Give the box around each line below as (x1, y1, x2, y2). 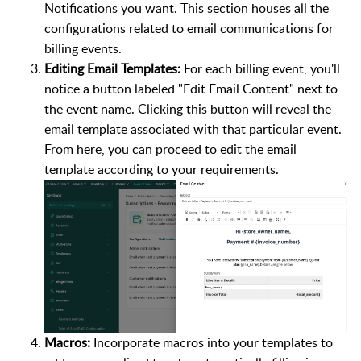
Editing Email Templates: (44, 60, 180, 78)
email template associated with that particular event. (44, 120, 342, 139)
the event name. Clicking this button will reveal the (44, 100, 331, 118)
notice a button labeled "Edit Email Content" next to (44, 80, 338, 98)
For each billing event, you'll (180, 60, 340, 78)
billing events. (44, 39, 122, 58)
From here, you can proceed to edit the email (44, 140, 297, 159)
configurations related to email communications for (44, 19, 334, 38)
